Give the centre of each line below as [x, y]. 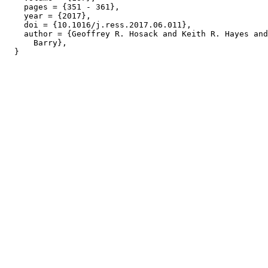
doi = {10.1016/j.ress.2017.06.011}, [98, 25]
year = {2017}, [48, 16]
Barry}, [36, 43]
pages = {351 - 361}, [62, 7]
